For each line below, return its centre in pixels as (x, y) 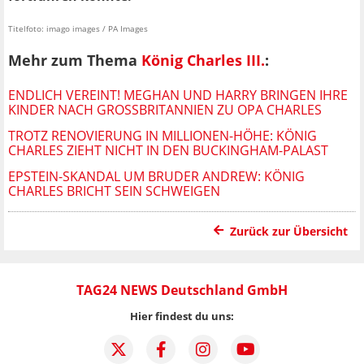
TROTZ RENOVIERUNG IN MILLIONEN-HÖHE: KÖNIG (162, 135)
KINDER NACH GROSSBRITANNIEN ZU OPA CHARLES (161, 109)
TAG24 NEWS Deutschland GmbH (182, 290)
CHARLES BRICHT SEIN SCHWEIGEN (114, 191)
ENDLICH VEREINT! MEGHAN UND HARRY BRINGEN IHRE (178, 95)
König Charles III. (203, 61)
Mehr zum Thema (75, 61)
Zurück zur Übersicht (289, 231)
